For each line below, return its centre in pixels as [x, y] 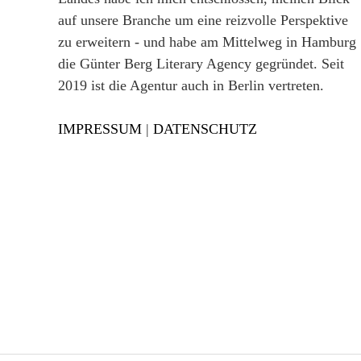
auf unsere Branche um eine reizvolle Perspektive [203, 20]
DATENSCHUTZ [205, 129]
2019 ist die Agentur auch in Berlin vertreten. [191, 85]
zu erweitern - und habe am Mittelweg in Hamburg [207, 42]
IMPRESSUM [100, 129]
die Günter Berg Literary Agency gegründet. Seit [201, 64]
